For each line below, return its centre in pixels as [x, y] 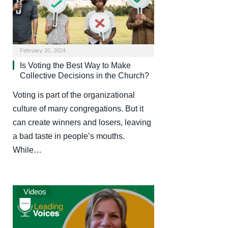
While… [27, 150]
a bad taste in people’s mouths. [69, 136]
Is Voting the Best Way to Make [75, 65]
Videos [34, 191]
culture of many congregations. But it [78, 108]
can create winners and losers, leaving [82, 122]
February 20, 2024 [43, 50]
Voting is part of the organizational [74, 95]
